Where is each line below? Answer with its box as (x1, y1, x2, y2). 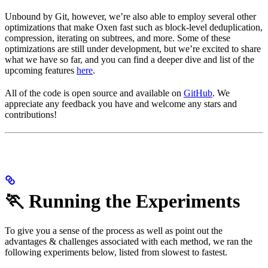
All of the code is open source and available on (5, 87, 184, 98)
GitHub (184, 87, 212, 98)
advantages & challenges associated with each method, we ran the (5, 236, 252, 246)
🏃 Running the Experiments (5, 190, 240, 212)
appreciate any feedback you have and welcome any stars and (5, 98, 237, 109)
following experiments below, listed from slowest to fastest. (5, 246, 227, 257)
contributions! (5, 109, 57, 120)
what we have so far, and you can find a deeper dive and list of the (5, 54, 254, 65)
